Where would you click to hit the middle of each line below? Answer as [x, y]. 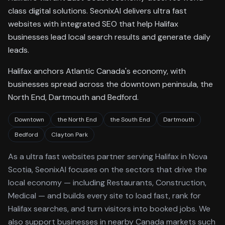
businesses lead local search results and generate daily [109, 37]
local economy [35, 183]
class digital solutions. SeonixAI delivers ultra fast [97, 11]
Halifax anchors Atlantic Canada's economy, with [97, 71]
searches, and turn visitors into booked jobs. [114, 209]
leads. [19, 50]
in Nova [193, 156]
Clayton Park [70, 135]
